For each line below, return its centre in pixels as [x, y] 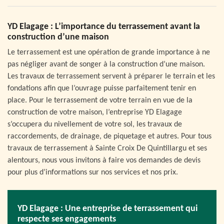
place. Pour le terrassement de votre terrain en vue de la [100, 100]
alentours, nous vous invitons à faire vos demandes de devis [104, 160]
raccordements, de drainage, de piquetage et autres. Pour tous [109, 136]
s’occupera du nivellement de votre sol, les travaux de [95, 124]
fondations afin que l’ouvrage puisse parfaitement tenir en [102, 88]
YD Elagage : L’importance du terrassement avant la [104, 27]
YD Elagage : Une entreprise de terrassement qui [107, 208]
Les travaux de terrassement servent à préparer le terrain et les [111, 76]
